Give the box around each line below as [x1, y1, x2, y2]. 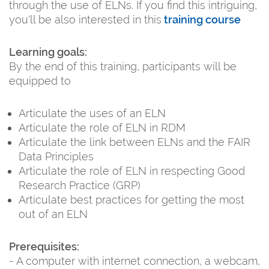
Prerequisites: [9, 240, 79, 253]
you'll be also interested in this [9, 13, 162, 26]
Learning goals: [9, 45, 87, 58]
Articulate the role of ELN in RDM [19, 121, 186, 134]
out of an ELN [19, 207, 88, 220]
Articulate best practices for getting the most [19, 193, 244, 206]
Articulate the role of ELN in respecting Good [19, 164, 245, 177]
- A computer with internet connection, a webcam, [9, 254, 260, 267]
